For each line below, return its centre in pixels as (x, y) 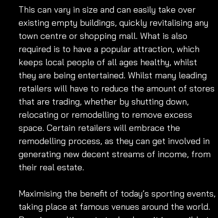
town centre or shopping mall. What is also (104, 36)
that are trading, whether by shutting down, (105, 101)
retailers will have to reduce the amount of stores (118, 88)
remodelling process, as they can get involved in (115, 141)
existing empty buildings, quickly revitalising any (115, 22)
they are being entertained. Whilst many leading (114, 75)
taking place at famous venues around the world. (116, 206)
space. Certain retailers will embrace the (100, 127)
